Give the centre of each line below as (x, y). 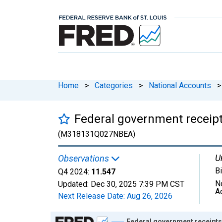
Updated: (74, 184)
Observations (84, 158)
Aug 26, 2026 (150, 196)
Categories (114, 85)
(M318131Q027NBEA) (97, 134)
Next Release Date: (92, 196)
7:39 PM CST (162, 184)
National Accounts (180, 85)
